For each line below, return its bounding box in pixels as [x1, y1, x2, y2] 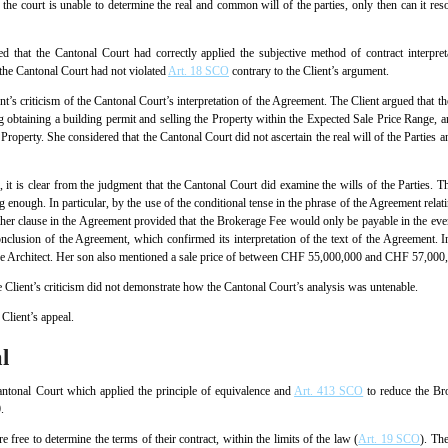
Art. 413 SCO [294, 384, 364, 399]
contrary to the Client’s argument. [229, 64, 389, 79]
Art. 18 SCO [168, 64, 229, 79]
